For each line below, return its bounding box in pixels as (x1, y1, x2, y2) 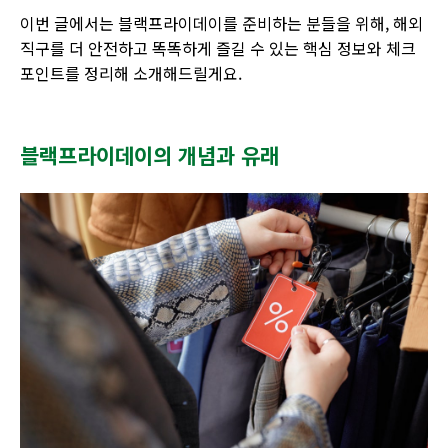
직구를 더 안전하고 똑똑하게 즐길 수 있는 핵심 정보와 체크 (20, 36, 416, 60)
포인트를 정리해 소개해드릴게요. (20, 61, 242, 85)
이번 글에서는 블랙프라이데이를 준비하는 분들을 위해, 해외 (20, 11, 423, 35)
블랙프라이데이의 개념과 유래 (20, 140, 279, 170)
